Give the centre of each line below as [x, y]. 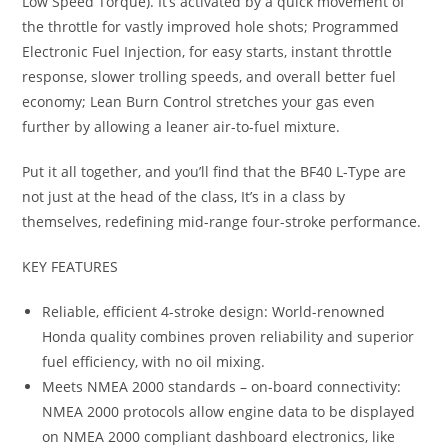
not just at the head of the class [128, 196]
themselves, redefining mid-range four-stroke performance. [222, 221]
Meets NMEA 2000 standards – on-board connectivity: [222, 386]
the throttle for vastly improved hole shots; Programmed [211, 26]
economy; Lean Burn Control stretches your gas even [199, 101]
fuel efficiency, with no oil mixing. [154, 361]
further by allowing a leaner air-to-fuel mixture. [181, 126]
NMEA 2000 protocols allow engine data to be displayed [229, 411]
